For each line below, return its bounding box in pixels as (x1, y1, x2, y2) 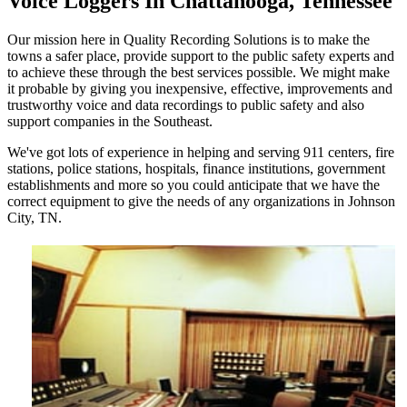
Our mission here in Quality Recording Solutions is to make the (7, 31, 370, 47)
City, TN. (7, 209, 62, 225)
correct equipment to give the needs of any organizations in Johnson (7, 193, 395, 209)
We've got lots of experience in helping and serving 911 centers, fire (7, 144, 394, 160)
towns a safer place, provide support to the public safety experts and (7, 47, 394, 64)
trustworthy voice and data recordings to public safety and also (7, 96, 364, 113)
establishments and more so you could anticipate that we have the (7, 176, 380, 193)
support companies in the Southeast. (7, 113, 213, 129)
